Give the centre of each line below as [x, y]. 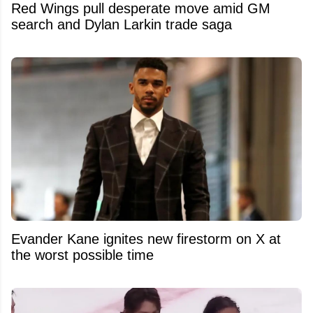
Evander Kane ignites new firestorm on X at [146, 239]
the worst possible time [82, 255]
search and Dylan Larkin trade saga [122, 24]
